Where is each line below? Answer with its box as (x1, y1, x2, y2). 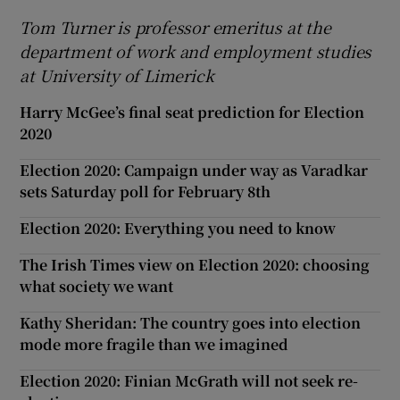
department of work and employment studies (20, 39, 372, 63)
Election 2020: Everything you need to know (20, 218, 337, 239)
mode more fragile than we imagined (20, 334, 289, 355)
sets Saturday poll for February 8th (20, 181, 271, 203)
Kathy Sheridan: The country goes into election (20, 312, 362, 334)
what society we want (20, 276, 174, 297)
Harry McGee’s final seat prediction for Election (20, 102, 365, 123)
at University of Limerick (20, 63, 214, 87)
